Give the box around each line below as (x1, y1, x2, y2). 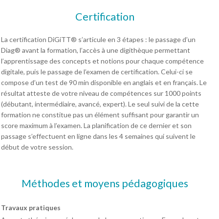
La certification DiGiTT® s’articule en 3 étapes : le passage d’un (1, 35, 196, 44)
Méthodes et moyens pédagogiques (21, 176, 188, 190)
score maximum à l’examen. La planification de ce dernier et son (1, 121, 192, 130)
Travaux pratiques (1, 203, 61, 212)
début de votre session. (1, 142, 73, 151)
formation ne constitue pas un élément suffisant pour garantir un (1, 110, 199, 119)
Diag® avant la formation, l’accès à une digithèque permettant (1, 45, 190, 54)
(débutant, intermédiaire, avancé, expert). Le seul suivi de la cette (1, 99, 199, 108)
